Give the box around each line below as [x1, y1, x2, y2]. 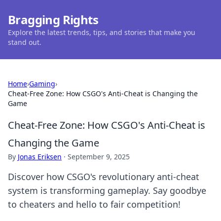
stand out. [8, 37, 41, 47]
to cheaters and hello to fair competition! [8, 198, 181, 210]
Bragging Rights [8, 11, 98, 28]
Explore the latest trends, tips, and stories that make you [8, 28, 195, 37]
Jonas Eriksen [18, 152, 62, 161]
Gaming [29, 79, 55, 88]
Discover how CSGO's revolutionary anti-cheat [8, 171, 199, 183]
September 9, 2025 [68, 152, 130, 161]
